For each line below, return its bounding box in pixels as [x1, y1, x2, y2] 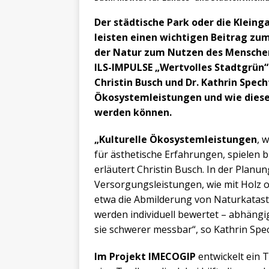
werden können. [94, 105, 172, 119]
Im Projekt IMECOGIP [94, 249, 196, 263]
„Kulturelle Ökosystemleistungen [94, 132, 257, 146]
